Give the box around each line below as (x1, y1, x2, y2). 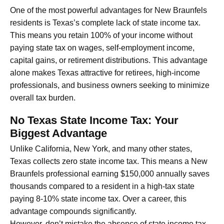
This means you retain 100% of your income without (10, 31, 192, 40)
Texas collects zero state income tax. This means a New (10, 157, 207, 166)
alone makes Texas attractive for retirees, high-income (10, 68, 200, 77)
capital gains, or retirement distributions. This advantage (10, 56, 207, 65)
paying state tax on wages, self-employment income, (10, 43, 194, 52)
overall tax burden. (10, 93, 75, 102)
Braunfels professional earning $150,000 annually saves (10, 169, 209, 178)
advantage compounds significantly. (10, 207, 136, 216)
